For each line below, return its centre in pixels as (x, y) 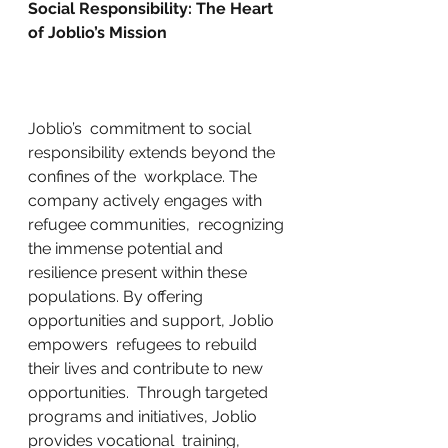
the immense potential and (127, 248)
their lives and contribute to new (147, 368)
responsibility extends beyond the (153, 152)
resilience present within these (141, 272)
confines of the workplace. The (144, 176)
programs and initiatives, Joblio (144, 416)
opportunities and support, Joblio (153, 320)
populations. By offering (117, 296)
